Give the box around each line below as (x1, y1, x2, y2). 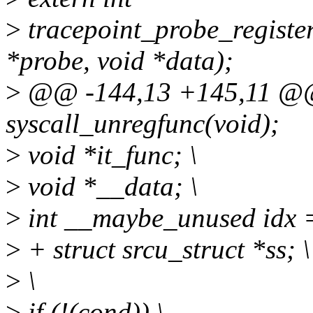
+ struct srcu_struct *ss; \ (21, 234, 310, 265)
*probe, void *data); (6, 45, 233, 76)
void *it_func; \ (21, 140, 197, 170)
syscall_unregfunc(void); (6, 108, 279, 139)
